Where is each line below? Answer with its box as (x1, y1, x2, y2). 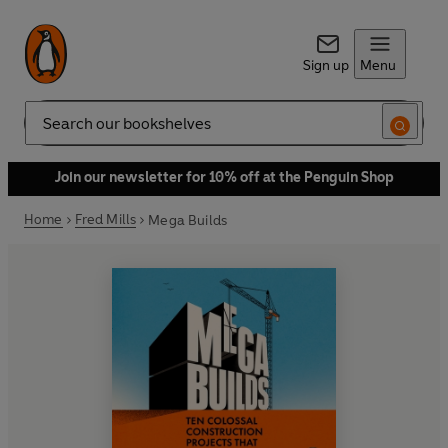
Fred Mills (74, 211, 137, 228)
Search (24, 122, 68, 140)
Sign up (302, 57, 349, 74)
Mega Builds (148, 211, 228, 229)
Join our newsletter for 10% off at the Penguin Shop (54, 169, 394, 186)
